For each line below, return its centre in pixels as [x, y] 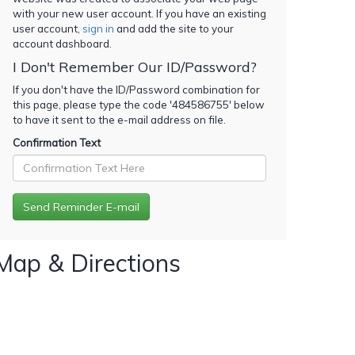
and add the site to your [174, 28]
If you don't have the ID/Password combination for [136, 89]
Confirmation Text [57, 142]
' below [247, 104]
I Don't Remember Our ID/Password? [135, 67]
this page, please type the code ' [92, 104]
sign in [98, 28]
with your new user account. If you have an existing [139, 13]
